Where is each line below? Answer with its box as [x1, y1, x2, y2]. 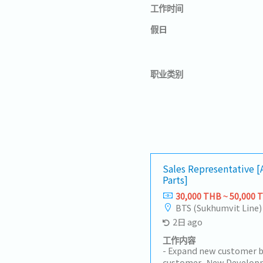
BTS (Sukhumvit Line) [176, 201, 262, 214]
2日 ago [172, 215, 203, 228]
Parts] [163, 173, 188, 187]
